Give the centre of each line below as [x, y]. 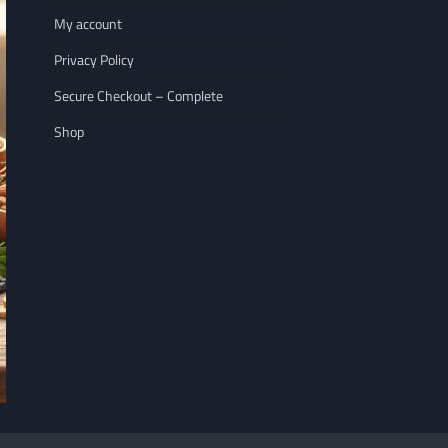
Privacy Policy [94, 60]
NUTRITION [68, 431]
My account [88, 24]
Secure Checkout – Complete [138, 96]
